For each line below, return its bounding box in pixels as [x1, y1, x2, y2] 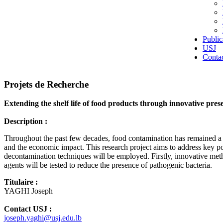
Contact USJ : [4, 205, 52, 214]
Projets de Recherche [4, 79, 89, 90]
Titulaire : [4, 178, 38, 187]
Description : [4, 117, 47, 126]
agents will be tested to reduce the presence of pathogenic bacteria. [4, 161, 212, 170]
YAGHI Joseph [4, 187, 53, 196]
